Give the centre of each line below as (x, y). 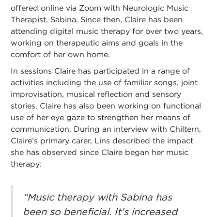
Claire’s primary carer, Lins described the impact (102, 140)
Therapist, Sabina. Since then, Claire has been (97, 19)
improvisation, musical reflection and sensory (96, 94)
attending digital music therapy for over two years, (107, 31)
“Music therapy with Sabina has (98, 197)
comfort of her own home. (61, 54)
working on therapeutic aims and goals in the (97, 43)
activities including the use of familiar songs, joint (104, 82)
